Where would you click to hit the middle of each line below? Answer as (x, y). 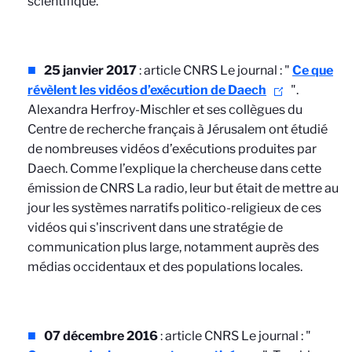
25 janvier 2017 (90, 70)
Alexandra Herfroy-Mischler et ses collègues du (165, 110)
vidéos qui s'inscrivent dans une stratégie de (155, 227)
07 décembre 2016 (101, 336)
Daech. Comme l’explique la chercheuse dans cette (174, 169)
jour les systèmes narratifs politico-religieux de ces (174, 208)
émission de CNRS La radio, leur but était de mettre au (183, 188)
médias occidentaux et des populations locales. (165, 267)
